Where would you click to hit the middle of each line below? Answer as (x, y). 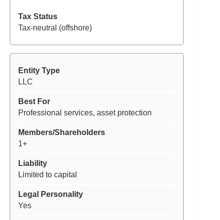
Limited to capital (48, 174)
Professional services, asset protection (85, 112)
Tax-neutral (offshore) (55, 27)
